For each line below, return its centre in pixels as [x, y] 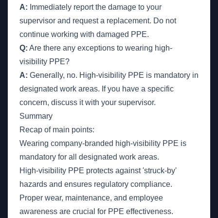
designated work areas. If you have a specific [97, 89]
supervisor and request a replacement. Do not [98, 21]
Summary [36, 116]
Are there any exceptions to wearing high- [100, 48]
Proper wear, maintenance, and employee [91, 198]
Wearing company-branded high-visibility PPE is [103, 143]
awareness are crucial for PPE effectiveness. [96, 211]
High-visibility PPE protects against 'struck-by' [98, 171]
